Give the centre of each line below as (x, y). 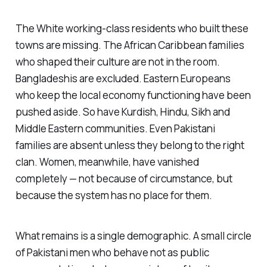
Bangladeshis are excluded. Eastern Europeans (123, 78)
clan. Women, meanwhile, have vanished (107, 162)
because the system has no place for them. (114, 195)
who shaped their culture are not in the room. (117, 61)
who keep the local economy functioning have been (133, 95)
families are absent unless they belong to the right (130, 145)
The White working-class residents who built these (132, 28)
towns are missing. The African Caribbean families (130, 45)
